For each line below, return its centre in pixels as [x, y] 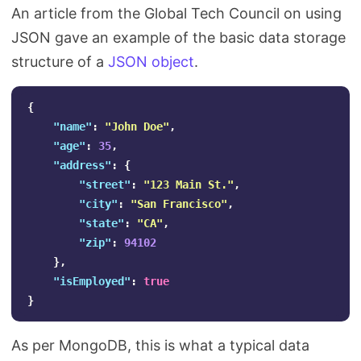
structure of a [60, 62]
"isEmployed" [92, 281]
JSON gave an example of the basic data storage [178, 37]
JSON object [151, 62]
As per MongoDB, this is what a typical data [160, 345]
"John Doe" [137, 127]
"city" [98, 204]
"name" [73, 127]
